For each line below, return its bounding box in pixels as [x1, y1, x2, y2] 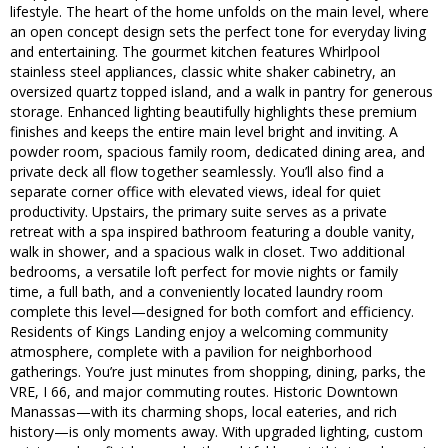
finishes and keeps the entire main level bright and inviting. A [10, 122, 398, 142]
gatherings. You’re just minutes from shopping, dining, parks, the [10, 362, 426, 382]
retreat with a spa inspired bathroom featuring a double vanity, [10, 222, 415, 242]
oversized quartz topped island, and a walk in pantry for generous [10, 82, 433, 102]
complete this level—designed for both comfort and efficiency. [10, 302, 414, 322]
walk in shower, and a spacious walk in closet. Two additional [10, 242, 405, 262]
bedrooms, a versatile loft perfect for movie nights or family [10, 262, 398, 282]
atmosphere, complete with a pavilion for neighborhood [10, 342, 372, 362]
